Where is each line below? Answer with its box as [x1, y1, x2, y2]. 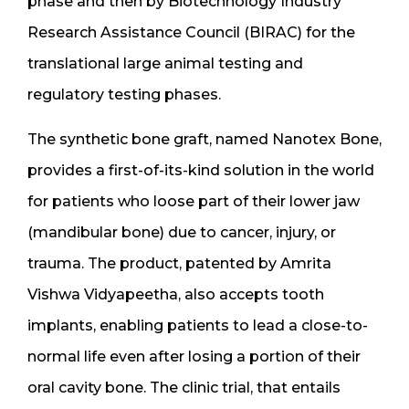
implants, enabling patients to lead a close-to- [27, 316, 368, 334]
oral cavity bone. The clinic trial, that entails [27, 378, 341, 396]
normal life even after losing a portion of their [27, 347, 361, 365]
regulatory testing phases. [27, 85, 221, 103]
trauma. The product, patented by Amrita [27, 254, 331, 272]
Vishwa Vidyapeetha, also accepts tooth [27, 285, 324, 303]
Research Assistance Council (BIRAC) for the [27, 23, 355, 41]
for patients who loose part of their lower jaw [27, 192, 360, 210]
